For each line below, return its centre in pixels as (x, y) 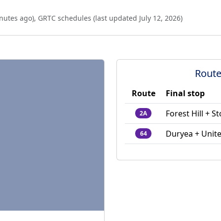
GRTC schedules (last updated (89, 18)
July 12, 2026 (160, 18)
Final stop (185, 93)
